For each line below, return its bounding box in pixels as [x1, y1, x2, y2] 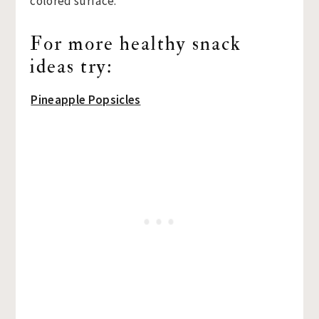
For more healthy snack [30, 32, 242, 56]
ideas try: [30, 55, 113, 79]
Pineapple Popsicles [31, 92, 141, 108]
